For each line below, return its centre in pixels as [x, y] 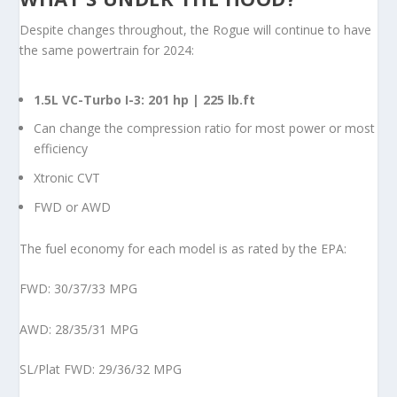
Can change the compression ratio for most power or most [205, 128]
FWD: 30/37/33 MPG [79, 289]
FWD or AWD [73, 206]
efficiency [61, 149]
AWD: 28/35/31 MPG [79, 329]
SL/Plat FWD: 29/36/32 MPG [101, 369]
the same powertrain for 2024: [107, 51]
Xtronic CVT [67, 178]
